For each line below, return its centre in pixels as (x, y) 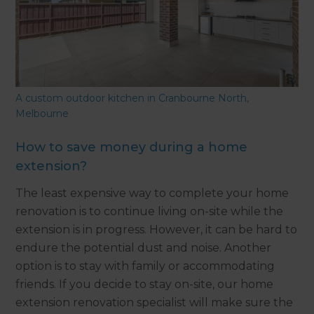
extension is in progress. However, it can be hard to (157, 230)
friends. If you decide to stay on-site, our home (145, 285)
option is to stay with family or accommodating (145, 266)
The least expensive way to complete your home (152, 193)
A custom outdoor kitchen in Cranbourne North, (132, 98)
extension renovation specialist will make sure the (155, 303)
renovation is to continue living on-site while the (150, 212)
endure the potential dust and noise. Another (144, 248)
